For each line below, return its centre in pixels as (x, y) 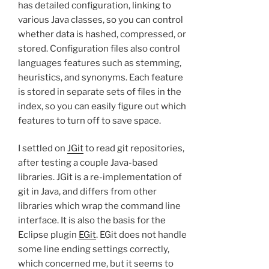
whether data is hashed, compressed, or (102, 34)
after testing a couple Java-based (88, 163)
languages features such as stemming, (100, 63)
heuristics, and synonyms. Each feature (101, 77)
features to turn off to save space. (89, 120)
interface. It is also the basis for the (92, 221)
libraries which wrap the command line (99, 206)
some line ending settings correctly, (94, 249)
